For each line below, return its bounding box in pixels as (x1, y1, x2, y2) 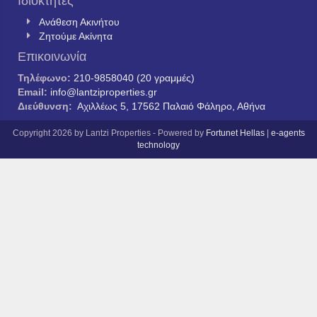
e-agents (270, 127, 305, 138)
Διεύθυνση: (18, 100, 75, 112)
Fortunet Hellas (205, 127, 265, 138)
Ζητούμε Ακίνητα (39, 30, 113, 42)
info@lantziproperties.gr (50, 86, 157, 98)
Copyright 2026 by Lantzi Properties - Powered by (12, 127, 206, 138)
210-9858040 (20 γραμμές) (74, 71, 195, 83)
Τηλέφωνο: (18, 71, 74, 83)
